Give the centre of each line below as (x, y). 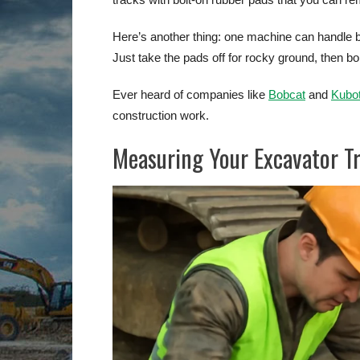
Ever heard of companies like (190, 94)
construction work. (161, 115)
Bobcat (287, 94)
